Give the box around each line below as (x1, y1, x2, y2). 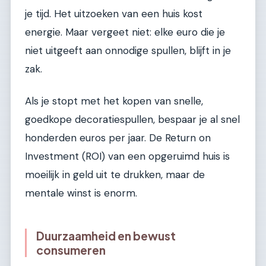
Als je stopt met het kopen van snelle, (25, 94, 203, 107)
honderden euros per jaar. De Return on (25, 131, 211, 144)
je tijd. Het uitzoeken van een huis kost (25, 7, 202, 21)
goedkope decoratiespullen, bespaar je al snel (25, 112, 240, 126)
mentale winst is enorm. (25, 186, 137, 199)
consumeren (36, 242, 106, 257)
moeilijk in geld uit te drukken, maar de (25, 167, 205, 181)
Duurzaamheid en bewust (36, 228, 176, 243)
